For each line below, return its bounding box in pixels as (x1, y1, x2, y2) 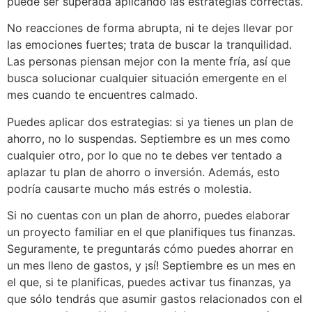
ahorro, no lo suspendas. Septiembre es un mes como (7, 131, 290, 146)
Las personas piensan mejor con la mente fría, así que (7, 54, 290, 69)
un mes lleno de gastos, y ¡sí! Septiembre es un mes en (7, 258, 295, 272)
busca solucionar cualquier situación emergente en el (7, 71, 287, 86)
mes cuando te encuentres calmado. (7, 88, 198, 102)
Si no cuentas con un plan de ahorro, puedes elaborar (7, 208, 290, 222)
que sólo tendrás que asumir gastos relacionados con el (7, 291, 302, 306)
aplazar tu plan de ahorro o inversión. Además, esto (7, 164, 280, 179)
